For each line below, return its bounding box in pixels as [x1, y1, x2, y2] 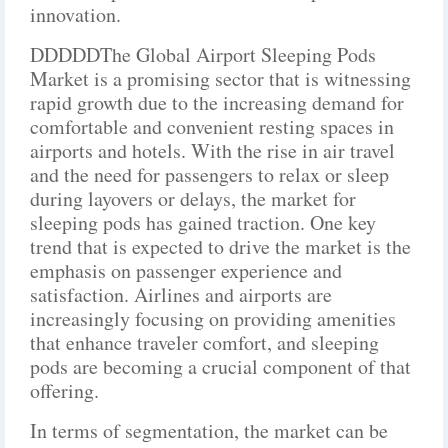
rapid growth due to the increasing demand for [30, 89, 404, 116]
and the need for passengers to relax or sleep [30, 161, 389, 188]
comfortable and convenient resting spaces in [30, 113, 394, 140]
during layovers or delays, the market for [30, 185, 356, 212]
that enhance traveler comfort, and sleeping [30, 329, 379, 356]
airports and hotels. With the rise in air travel [30, 137, 395, 164]
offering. [30, 377, 99, 404]
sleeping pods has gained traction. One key [30, 209, 376, 236]
